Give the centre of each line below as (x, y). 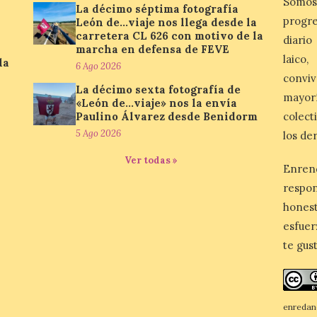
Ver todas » (151, 160)
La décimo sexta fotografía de (158, 89)
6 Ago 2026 (99, 66)
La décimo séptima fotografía (157, 8)
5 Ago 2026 (99, 133)
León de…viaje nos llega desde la (167, 22)
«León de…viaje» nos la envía (157, 103)
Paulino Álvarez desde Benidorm (167, 116)
